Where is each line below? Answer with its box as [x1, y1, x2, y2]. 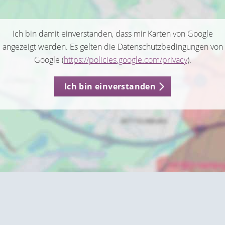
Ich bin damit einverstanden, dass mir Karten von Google [12, 28, 213, 39]
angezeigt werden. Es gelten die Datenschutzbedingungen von [2, 41, 223, 52]
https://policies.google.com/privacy [63, 54, 187, 65]
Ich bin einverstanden [64, 81, 156, 92]
